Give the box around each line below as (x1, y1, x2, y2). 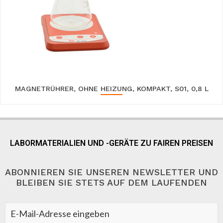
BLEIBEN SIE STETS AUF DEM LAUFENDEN (16, 177, 207, 188)
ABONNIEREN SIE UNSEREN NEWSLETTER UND (5, 167, 218, 178)
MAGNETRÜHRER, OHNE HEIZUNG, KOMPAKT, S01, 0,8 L (14, 84, 209, 93)
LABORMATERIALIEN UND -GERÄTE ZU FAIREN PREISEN (10, 138, 213, 148)
